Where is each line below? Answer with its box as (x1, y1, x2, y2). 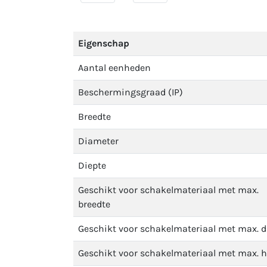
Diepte (78, 160, 106, 171)
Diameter (78, 135, 119, 147)
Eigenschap (78, 38, 129, 49)
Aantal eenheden (78, 62, 151, 73)
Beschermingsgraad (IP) (78, 86, 183, 98)
